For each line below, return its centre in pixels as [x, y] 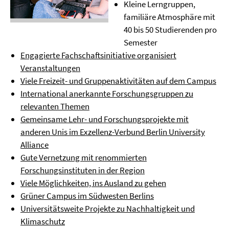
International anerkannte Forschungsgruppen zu [107, 94]
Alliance [35, 145]
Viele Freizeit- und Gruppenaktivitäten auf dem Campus [118, 81]
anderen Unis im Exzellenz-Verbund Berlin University [113, 132]
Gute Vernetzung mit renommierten [84, 157]
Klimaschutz [43, 221]
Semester [140, 42]
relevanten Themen [55, 106]
